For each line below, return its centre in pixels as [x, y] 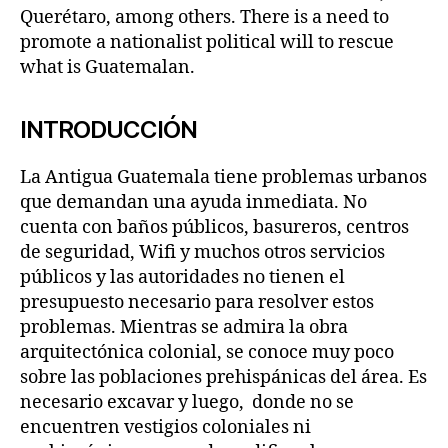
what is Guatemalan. [107, 67]
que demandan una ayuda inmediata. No [193, 202]
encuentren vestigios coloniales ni [165, 427]
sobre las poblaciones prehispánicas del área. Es [223, 377]
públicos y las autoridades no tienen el [182, 277]
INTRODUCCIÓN [109, 129]
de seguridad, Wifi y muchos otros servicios [202, 252]
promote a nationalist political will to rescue [207, 42]
